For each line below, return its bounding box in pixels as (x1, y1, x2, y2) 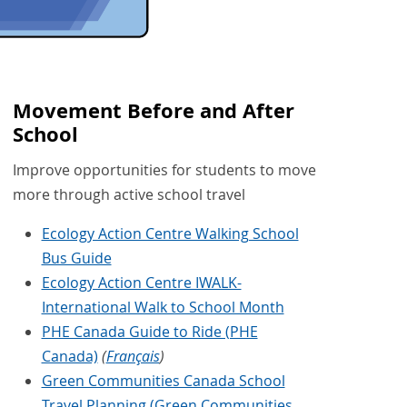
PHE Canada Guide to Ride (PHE (41, 322, 258, 342)
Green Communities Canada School (41, 371, 285, 392)
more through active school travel (12, 184, 245, 205)
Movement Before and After (12, 96, 294, 124)
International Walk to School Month (41, 297, 284, 318)
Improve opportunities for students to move (12, 160, 316, 181)
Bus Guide (41, 248, 112, 269)
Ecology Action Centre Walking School (41, 223, 299, 244)
